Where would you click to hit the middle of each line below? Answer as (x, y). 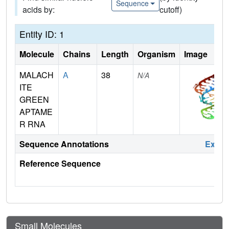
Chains (78, 54)
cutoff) (171, 9)
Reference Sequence (60, 163)
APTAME (36, 111)
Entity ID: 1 (42, 34)
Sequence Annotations (64, 144)
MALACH (37, 75)
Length (115, 54)
